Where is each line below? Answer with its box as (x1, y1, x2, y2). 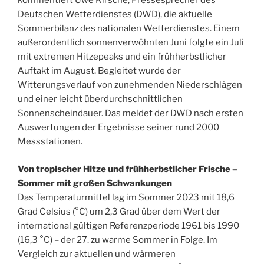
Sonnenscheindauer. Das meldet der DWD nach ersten (18, 108, 243, 119)
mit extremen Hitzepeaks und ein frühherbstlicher (18, 51, 226, 62)
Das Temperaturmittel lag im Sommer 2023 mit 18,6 (18, 192, 235, 203)
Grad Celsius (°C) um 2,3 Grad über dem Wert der (18, 206, 220, 217)
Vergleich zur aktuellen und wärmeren (18, 248, 176, 259)
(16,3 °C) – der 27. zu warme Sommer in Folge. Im (18, 234, 217, 245)
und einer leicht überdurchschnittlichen (18, 94, 183, 105)
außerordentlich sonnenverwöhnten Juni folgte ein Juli (18, 37, 244, 48)
